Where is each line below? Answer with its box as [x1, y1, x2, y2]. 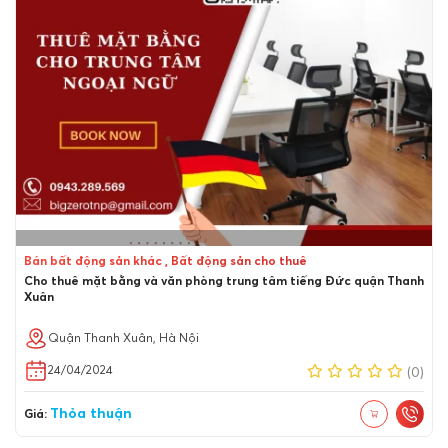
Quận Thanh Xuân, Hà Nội [48, 333, 199, 345]
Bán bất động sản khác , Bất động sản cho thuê [24, 256, 307, 268]
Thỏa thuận [50, 406, 132, 421]
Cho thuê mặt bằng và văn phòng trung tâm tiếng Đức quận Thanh [24, 276, 424, 288]
